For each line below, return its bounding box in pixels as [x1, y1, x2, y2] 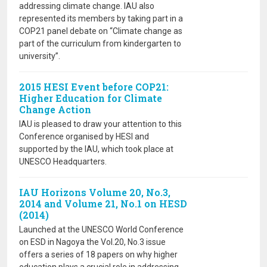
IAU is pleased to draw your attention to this [19, 119, 182, 129]
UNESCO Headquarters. [19, 157, 107, 166]
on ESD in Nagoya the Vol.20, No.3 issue [19, 237, 166, 247]
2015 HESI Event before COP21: [19, 80, 169, 93]
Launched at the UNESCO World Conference [19, 225, 184, 234]
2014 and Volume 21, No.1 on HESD [19, 197, 187, 210]
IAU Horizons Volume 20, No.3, [19, 186, 170, 198]
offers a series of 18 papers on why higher [19, 250, 178, 259]
